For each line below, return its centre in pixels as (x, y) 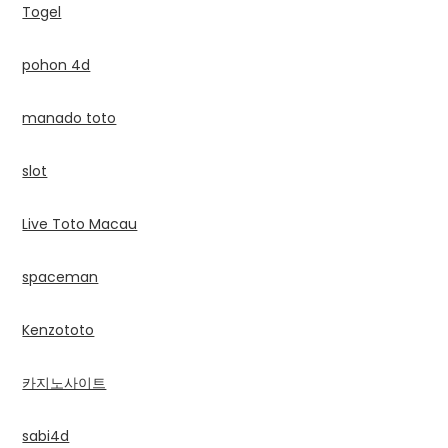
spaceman (60, 276)
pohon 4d (56, 64)
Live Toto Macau (80, 223)
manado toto (69, 117)
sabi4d (46, 435)
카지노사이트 (64, 382)
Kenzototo (58, 329)
